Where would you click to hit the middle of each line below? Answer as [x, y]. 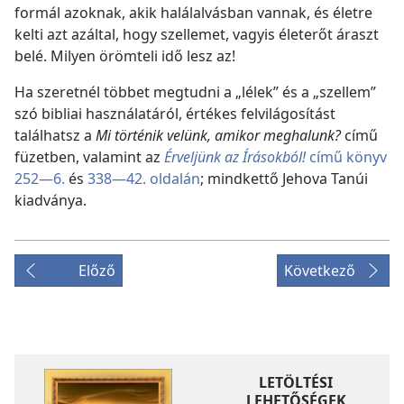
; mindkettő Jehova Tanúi [284, 179]
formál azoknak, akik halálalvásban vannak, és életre [193, 13]
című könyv [346, 157]
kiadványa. [50, 201]
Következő [320, 271]
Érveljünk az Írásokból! [235, 157]
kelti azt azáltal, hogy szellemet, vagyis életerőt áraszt [197, 35]
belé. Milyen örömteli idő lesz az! [125, 56]
